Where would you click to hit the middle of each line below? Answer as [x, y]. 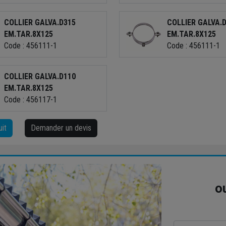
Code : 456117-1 [30, 100]
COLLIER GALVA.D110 [40, 77]
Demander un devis [61, 128]
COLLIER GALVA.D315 [40, 23]
